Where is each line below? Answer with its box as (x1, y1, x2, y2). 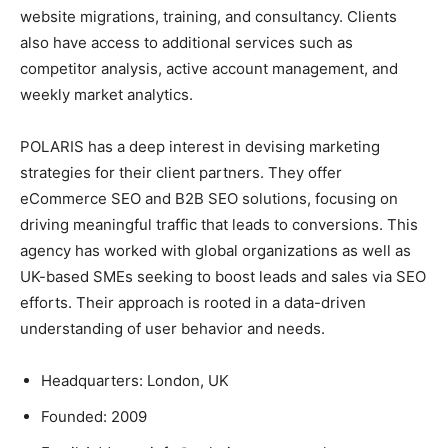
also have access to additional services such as (20, 32, 353, 52)
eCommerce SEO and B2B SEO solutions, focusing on (20, 188, 398, 208)
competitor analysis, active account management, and (20, 58, 398, 78)
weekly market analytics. (20, 84, 193, 104)
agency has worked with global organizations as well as (20, 240, 411, 260)
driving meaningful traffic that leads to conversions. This (20, 214, 418, 234)
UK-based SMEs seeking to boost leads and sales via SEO (20, 266, 426, 286)
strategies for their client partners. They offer (20, 162, 342, 182)
